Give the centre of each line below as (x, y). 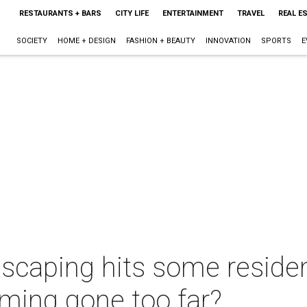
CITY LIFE (132, 13)
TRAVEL (250, 13)
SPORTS (276, 41)
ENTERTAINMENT (193, 13)
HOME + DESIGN (86, 41)
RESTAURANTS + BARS (60, 13)
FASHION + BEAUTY (160, 41)
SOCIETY (32, 41)
